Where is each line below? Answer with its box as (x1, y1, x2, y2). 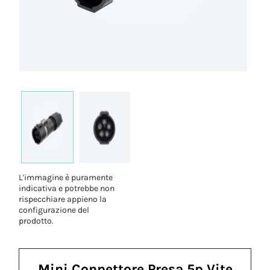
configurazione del (19, 205, 90, 215)
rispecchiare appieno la (19, 194, 107, 204)
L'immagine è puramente (19, 172, 113, 183)
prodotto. (19, 216, 54, 226)
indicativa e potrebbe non (19, 183, 115, 193)
